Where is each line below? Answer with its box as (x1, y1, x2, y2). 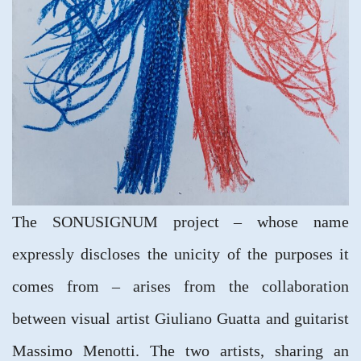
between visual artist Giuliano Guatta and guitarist (12, 309, 349, 327)
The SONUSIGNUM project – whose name (12, 212, 349, 230)
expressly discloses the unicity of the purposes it (12, 244, 349, 263)
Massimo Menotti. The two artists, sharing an (12, 341, 349, 359)
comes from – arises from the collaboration (12, 276, 349, 295)
